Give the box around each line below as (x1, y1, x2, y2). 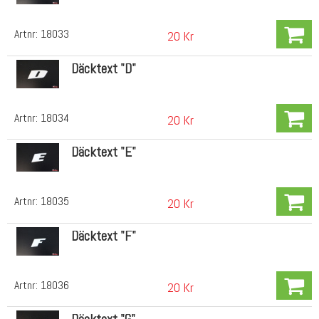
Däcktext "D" (70, 59, 136, 78)
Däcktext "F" (70, 226, 136, 245)
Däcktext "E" (70, 143, 136, 162)
